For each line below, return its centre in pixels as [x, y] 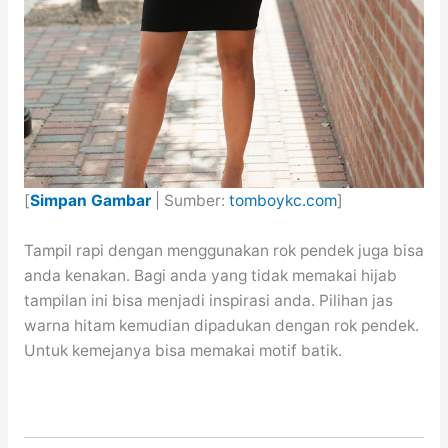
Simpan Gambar [90, 200]
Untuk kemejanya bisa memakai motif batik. [182, 350]
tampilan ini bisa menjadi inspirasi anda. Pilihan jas [208, 300]
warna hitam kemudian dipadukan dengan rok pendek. [221, 325]
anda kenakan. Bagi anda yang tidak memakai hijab [210, 275]
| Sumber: [189, 200]
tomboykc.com [282, 200]
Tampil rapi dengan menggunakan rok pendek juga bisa [223, 250]
